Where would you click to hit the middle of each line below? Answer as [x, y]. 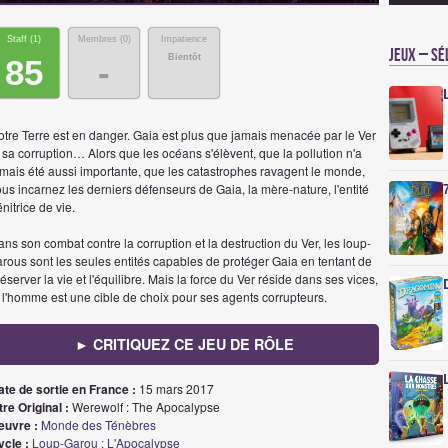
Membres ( [100, 39]
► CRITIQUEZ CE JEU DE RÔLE [184, 344]
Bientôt [184, 57]
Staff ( [20, 39]
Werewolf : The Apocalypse [144, 406]
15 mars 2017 [175, 388]
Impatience [184, 39]
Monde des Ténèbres [98, 424]
